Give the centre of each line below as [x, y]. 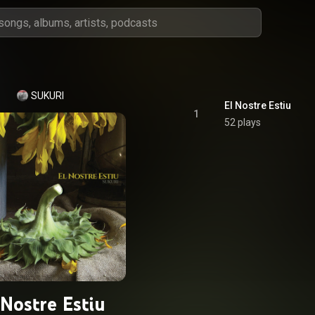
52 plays [243, 122]
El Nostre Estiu [258, 105]
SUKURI [47, 96]
